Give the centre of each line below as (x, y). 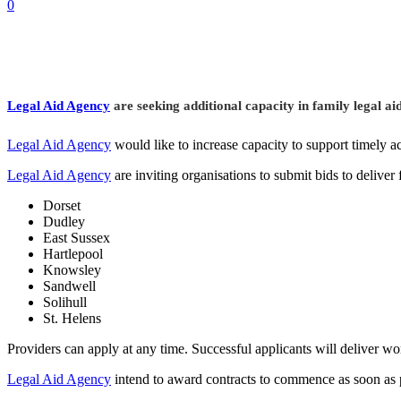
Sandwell (69, 286)
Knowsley (72, 269)
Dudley (64, 221)
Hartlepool (73, 253)
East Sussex (77, 237)
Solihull (65, 302)
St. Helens (72, 318)
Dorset (62, 205)
